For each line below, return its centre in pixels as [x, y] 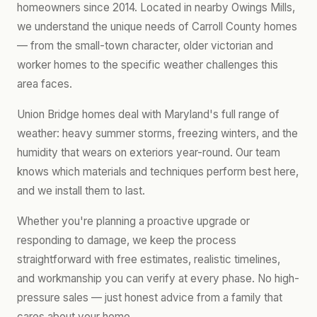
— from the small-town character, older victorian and [145, 46]
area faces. [45, 84]
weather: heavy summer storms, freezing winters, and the [157, 133]
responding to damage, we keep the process [127, 240]
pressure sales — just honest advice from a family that [150, 298]
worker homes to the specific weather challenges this [148, 65]
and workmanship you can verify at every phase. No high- [158, 278]
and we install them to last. [81, 191]
